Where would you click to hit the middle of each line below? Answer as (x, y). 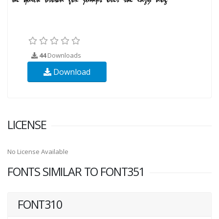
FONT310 (40, 204)
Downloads (64, 55)
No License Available (38, 151)
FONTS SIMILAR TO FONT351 (76, 171)
